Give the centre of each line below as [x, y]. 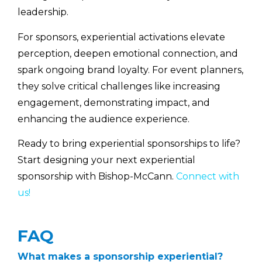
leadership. [43, 12]
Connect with [208, 177]
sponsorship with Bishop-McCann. [97, 177]
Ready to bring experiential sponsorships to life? [129, 144]
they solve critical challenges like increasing [119, 86]
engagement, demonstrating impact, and [114, 102]
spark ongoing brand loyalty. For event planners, [130, 70]
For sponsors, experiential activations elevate [121, 37]
